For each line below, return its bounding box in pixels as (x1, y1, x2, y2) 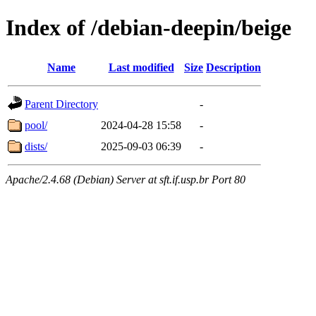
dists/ (25, 140, 47, 152)
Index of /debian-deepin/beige (6, 15, 291, 41)
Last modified (108, 61, 174, 73)
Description (206, 61, 261, 73)
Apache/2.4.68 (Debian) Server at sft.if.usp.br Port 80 (6, 173, 245, 186)
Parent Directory (25, 97, 98, 110)
